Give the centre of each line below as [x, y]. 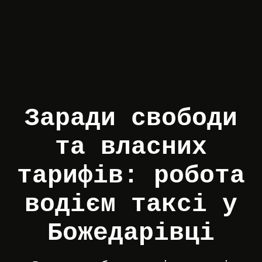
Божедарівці [131, 233]
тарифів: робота [131, 175]
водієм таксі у [131, 204]
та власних [131, 147]
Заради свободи [131, 118]
